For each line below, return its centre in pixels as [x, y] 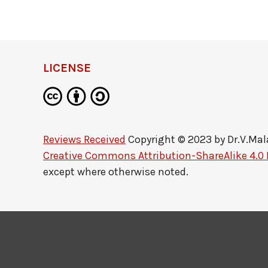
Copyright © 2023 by [176, 139]
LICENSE [67, 68]
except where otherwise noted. [116, 172]
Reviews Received [84, 139]
